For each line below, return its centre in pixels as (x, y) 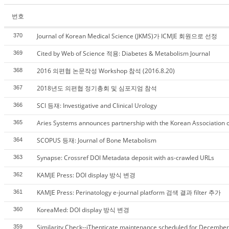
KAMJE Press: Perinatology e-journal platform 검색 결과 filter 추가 (129, 192)
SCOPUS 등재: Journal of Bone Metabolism (97, 140)
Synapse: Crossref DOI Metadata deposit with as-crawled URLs (125, 158)
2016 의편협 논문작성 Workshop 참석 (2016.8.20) (106, 71)
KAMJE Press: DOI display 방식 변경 (86, 175)
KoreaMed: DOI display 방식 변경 (83, 210)
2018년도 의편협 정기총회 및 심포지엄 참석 (97, 88)
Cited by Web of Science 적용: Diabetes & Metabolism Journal (123, 53)
